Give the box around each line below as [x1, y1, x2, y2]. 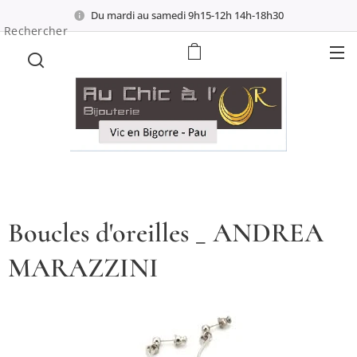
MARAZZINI [8, 251, 159, 284]
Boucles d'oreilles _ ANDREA [8, 216, 324, 249]
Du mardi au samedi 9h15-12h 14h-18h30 [91, 7, 284, 22]
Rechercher [4, 23, 68, 38]
